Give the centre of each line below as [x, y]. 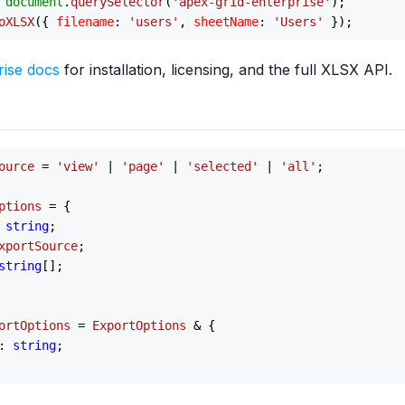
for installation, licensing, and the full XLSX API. [226, 70]
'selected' [222, 166]
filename [85, 22]
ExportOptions [139, 325]
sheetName [226, 22]
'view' [78, 166]
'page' [143, 166]
